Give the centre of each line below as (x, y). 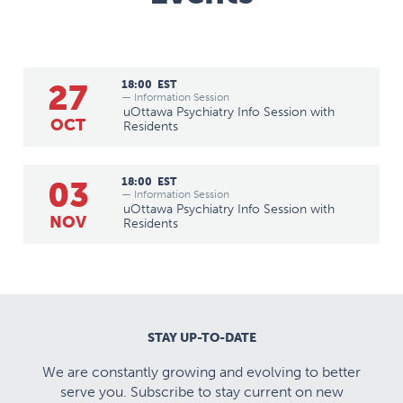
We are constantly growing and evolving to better (201, 372)
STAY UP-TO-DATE (201, 337)
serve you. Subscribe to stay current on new (201, 391)
